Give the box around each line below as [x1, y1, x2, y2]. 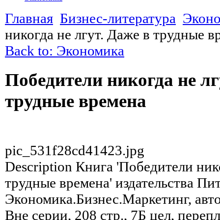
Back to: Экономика [5, 42, 124, 58]
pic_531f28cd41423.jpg [5, 142, 144, 158]
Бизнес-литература [60, 10, 176, 26]
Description [5, 158, 72, 174]
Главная [5, 10, 53, 26]
